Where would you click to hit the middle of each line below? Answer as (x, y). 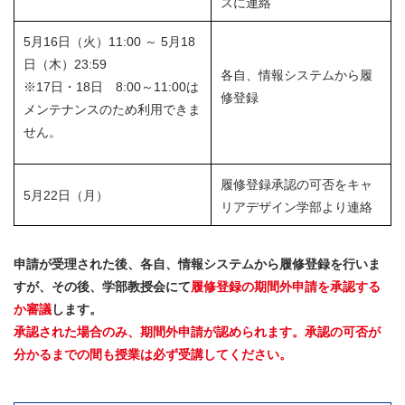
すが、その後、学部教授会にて (102, 286)
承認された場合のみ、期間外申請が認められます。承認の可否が (197, 331)
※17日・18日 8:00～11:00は (111, 86)
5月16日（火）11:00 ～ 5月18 (109, 41)
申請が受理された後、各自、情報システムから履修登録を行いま (197, 264)
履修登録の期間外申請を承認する (286, 286)
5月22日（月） (66, 195)
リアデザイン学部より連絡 (297, 207)
